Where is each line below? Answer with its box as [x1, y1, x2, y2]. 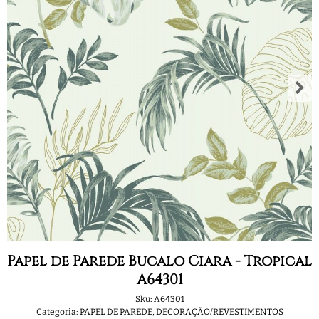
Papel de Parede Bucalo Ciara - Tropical [7, 251, 312, 271]
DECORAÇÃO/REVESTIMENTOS [155, 307, 283, 317]
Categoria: [36, 307, 78, 317]
